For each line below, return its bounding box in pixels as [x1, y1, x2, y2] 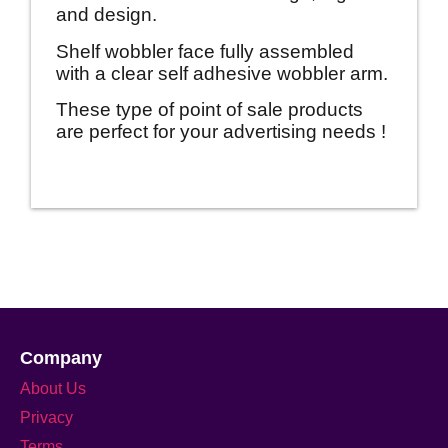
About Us [20, 378, 86, 397]
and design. [56, 4, 157, 26]
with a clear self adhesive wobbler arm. [56, 62, 388, 84]
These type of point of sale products [56, 99, 363, 121]
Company [20, 347, 102, 368]
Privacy [20, 407, 73, 426]
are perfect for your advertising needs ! [56, 121, 386, 143]
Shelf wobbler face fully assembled [56, 40, 354, 62]
